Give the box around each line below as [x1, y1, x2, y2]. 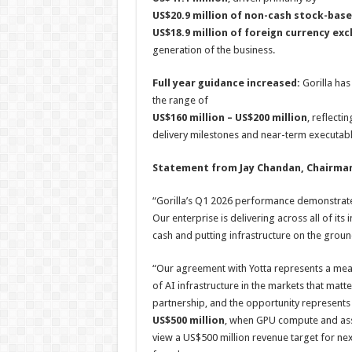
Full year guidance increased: [152, 77, 300, 89]
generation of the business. [152, 44, 275, 56]
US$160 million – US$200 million [152, 112, 307, 123]
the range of [152, 94, 208, 106]
